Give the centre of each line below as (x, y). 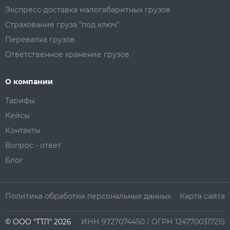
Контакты (23, 130)
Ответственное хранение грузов (67, 54)
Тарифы (20, 100)
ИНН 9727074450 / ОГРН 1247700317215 (153, 222)
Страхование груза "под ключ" (62, 24)
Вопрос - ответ (33, 145)
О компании (29, 81)
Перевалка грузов (40, 39)
